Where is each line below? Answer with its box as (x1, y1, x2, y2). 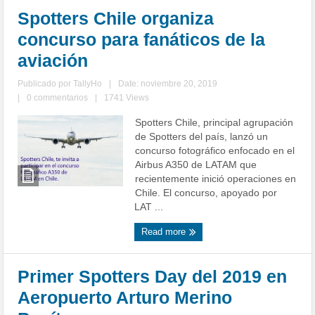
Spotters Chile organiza (18, 8, 214, 29)
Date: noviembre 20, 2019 (118, 79, 218, 89)
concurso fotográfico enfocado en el (135, 145, 295, 157)
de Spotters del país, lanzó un (135, 131, 269, 143)
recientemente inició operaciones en (135, 173, 297, 185)
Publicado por (18, 79, 74, 89)
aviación (18, 51, 89, 71)
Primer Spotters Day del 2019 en (18, 266, 288, 287)
